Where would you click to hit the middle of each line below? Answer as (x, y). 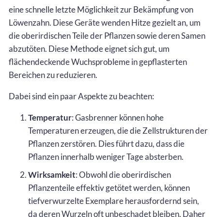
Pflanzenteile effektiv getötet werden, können (109, 187)
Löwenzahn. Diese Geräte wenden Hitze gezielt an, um (105, 22)
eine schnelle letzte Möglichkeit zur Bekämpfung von (101, 9)
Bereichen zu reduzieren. (53, 75)
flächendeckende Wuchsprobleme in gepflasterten (98, 62)
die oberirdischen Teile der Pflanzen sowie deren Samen (107, 35)
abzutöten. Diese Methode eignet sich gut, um (89, 48)
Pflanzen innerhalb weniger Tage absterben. (106, 156)
